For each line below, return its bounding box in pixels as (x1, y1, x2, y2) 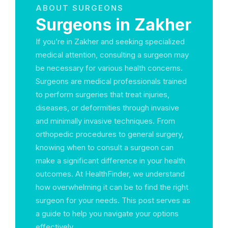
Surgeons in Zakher (36, 15, 191, 35)
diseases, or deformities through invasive (36, 103, 179, 112)
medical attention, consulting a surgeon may (36, 50, 189, 60)
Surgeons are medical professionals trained (36, 76, 187, 86)
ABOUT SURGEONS (36, 3, 124, 13)
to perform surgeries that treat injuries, (36, 90, 169, 99)
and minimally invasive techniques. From (36, 116, 175, 126)
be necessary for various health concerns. (36, 63, 183, 73)
